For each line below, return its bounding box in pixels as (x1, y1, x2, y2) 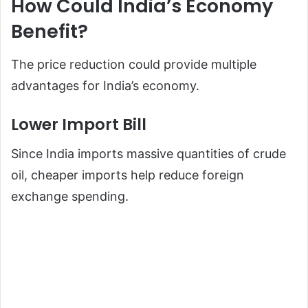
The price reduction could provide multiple (11, 56, 256, 71)
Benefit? (11, 19, 88, 45)
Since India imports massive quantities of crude (11, 146, 286, 162)
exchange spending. (11, 189, 129, 204)
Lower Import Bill (11, 113, 146, 135)
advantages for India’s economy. (11, 78, 199, 93)
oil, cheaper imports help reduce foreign (11, 168, 244, 183)
